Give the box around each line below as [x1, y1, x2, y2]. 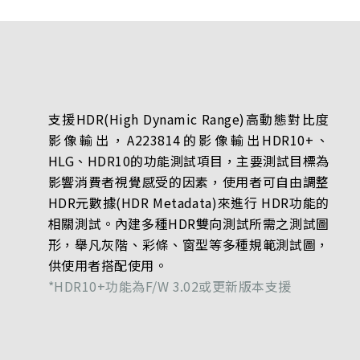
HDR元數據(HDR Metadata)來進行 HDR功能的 [47, 193, 329, 213]
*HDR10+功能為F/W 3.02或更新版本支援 [47, 276, 292, 297]
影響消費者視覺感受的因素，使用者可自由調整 [47, 172, 329, 192]
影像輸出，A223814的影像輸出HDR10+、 [47, 130, 329, 150]
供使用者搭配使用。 [47, 256, 168, 276]
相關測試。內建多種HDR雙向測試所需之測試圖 [47, 214, 329, 234]
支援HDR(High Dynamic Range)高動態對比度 [47, 109, 329, 129]
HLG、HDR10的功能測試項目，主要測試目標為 [47, 151, 329, 171]
